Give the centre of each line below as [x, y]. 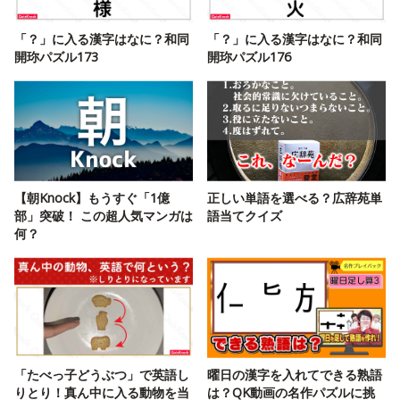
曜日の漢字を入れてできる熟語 [295, 375]
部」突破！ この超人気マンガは [104, 216]
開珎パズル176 [249, 57]
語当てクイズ [245, 216]
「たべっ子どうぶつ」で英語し [102, 375]
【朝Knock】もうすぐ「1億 [92, 198]
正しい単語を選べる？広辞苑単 [295, 198]
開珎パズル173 [56, 57]
